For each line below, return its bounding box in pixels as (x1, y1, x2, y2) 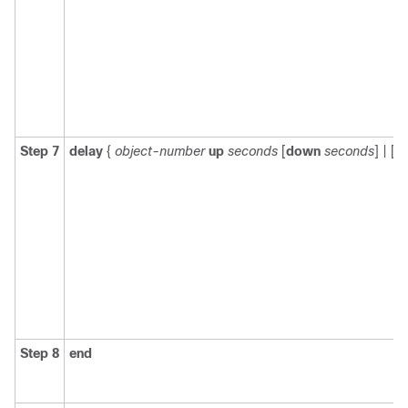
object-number (115, 144, 205, 158)
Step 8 (20, 346, 59, 361)
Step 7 (20, 144, 59, 158)
